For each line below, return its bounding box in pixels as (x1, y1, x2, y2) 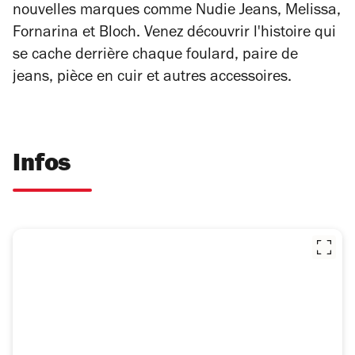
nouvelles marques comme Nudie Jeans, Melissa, (13, 4, 341, 21)
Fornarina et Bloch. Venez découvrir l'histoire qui (13, 26, 336, 43)
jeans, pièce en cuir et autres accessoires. (13, 71, 292, 87)
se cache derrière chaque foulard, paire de (13, 48, 298, 65)
